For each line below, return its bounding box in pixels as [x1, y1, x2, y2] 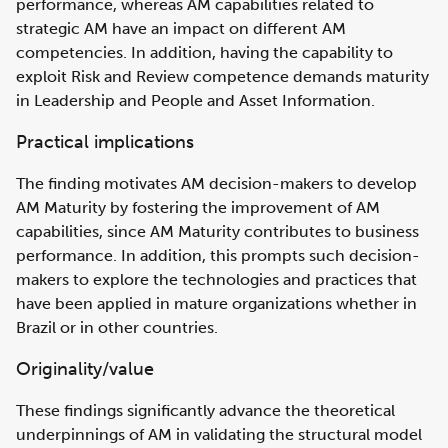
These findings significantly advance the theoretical [16, 401, 395, 420]
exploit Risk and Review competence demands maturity [16, 67, 429, 86]
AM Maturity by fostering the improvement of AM [16, 198, 380, 217]
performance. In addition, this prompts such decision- [16, 246, 420, 265]
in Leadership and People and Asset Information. [16, 91, 375, 110]
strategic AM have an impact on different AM [16, 19, 346, 38]
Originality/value [16, 358, 154, 380]
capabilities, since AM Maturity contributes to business [16, 222, 419, 241]
